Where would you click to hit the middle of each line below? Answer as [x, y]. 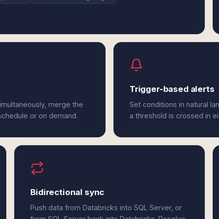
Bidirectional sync [67, 192]
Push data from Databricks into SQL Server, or [106, 208]
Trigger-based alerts [172, 89]
